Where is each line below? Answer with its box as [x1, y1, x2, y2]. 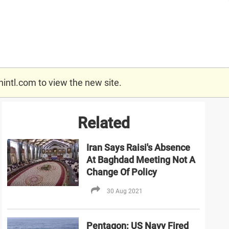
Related [77, 113, 130, 132]
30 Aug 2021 [106, 187, 143, 195]
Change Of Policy [86, 166, 157, 177]
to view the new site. [36, 77, 122, 88]
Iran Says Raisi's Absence [86, 142, 190, 153]
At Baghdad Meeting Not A [86, 154, 195, 165]
